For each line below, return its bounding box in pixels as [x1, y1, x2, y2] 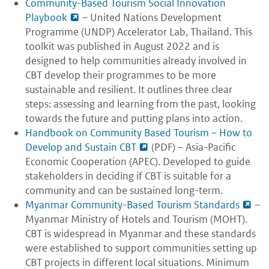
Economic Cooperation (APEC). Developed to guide [25, 155, 250, 169]
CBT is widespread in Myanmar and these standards [25, 227, 256, 241]
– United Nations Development [80, 11, 222, 25]
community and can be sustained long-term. [25, 184, 223, 198]
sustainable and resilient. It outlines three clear [25, 83, 232, 97]
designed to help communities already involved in [25, 54, 247, 68]
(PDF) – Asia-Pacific [149, 141, 235, 154]
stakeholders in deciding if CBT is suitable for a [25, 169, 231, 183]
